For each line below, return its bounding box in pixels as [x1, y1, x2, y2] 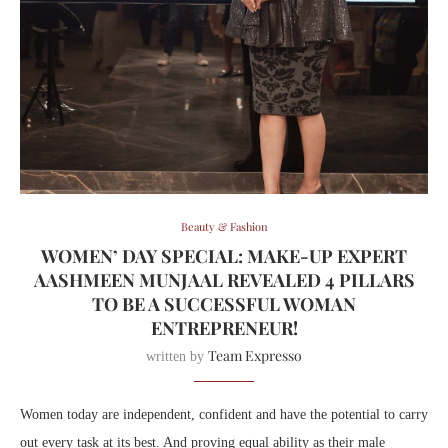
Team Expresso [208, 346, 302, 366]
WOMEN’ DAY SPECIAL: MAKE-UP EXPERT [41, 244, 407, 269]
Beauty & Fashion [180, 219, 268, 235]
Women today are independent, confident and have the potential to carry [20, 407, 428, 423]
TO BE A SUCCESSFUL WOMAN [92, 292, 356, 317]
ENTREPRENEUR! [150, 316, 298, 341]
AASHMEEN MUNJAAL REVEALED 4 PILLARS [33, 268, 415, 293]
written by [146, 349, 208, 365]
